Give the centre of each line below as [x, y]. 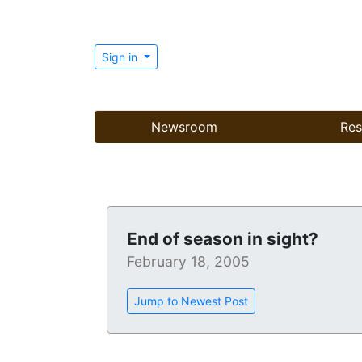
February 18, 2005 [188, 262]
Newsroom [184, 127]
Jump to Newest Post [191, 301]
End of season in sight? [223, 239]
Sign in [121, 57]
